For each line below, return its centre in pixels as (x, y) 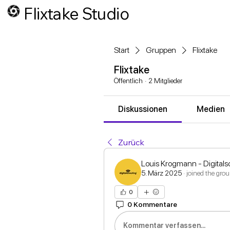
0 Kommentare (152, 205)
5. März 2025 (161, 173)
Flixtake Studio (76, 13)
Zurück (131, 142)
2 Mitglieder (165, 80)
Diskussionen (143, 109)
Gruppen (161, 50)
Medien (210, 109)
